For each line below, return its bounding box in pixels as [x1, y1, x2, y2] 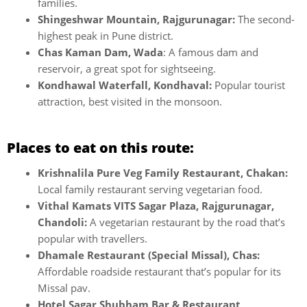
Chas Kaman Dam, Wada [38, 45, 163, 59]
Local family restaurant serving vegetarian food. [38, 182, 262, 197]
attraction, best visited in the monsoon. [38, 94, 222, 108]
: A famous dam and [163, 45, 258, 59]
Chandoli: [38, 215, 87, 230]
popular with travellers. [38, 232, 147, 246]
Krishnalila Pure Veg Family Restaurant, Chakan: [38, 166, 288, 180]
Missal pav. [38, 281, 90, 295]
